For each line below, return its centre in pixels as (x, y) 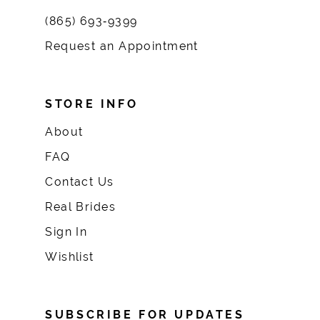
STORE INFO (92, 104)
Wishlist (70, 257)
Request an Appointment (122, 46)
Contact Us (80, 182)
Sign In (66, 232)
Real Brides (81, 207)
